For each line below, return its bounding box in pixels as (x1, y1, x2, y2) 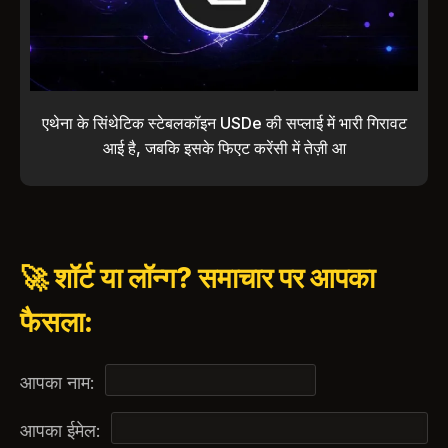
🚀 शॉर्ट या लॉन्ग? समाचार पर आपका (20, 261, 375, 296)
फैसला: (20, 305, 93, 340)
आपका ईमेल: (20, 420, 101, 442)
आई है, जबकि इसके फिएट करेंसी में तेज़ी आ (102, 138, 346, 159)
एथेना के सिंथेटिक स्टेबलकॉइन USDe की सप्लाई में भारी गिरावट (41, 113, 407, 134)
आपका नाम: (20, 372, 95, 394)
